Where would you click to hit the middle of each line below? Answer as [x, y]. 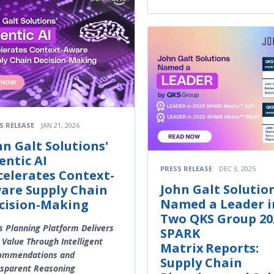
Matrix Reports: [209, 248]
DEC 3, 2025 [237, 168]
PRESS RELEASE [186, 168]
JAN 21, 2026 [60, 125]
